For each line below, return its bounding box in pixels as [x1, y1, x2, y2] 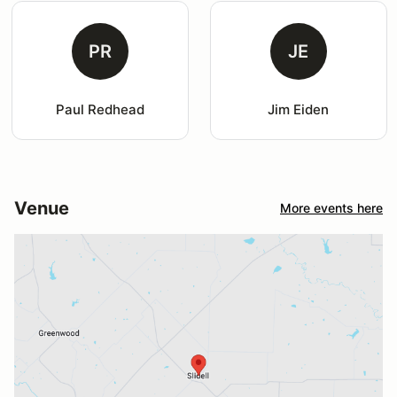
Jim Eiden [268, 100, 330, 118]
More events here [280, 200, 383, 216]
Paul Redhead [55, 100, 144, 118]
